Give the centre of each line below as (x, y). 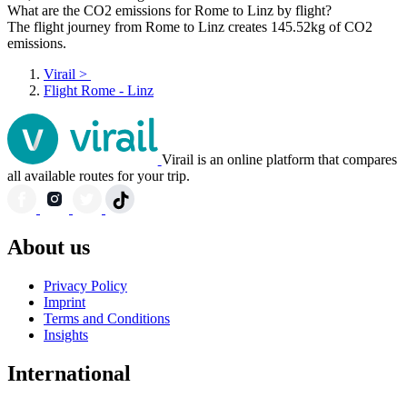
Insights (66, 335)
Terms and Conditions (107, 319)
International (69, 373)
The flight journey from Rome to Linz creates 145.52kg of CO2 (190, 27)
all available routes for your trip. (99, 176)
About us (49, 248)
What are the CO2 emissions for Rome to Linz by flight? (169, 11)
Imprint (65, 303)
